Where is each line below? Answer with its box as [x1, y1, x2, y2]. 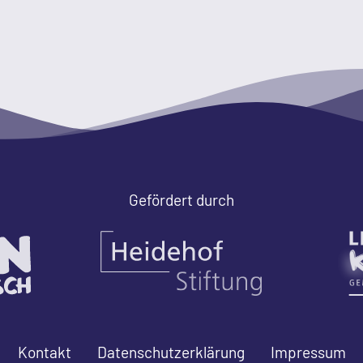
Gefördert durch [129, 190, 234, 209]
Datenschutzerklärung [96, 342, 245, 361]
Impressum [270, 342, 346, 361]
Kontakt [17, 342, 71, 361]
